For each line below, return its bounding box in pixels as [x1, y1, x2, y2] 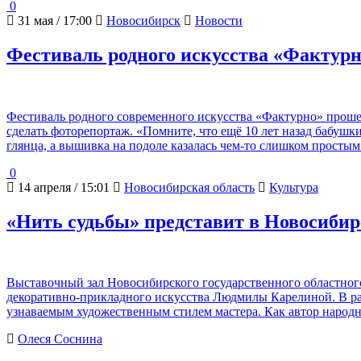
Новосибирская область [124, 180, 255, 194]
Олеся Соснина [18, 332, 102, 346]
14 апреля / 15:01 [15, 180, 110, 194]
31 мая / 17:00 [15, 13, 92, 27]
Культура [269, 180, 318, 194]
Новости [195, 13, 243, 27]
